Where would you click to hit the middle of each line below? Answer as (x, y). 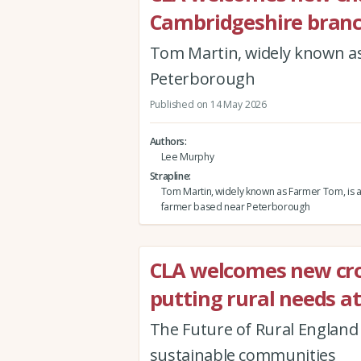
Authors (167, 141)
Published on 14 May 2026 (208, 105)
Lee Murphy (187, 156)
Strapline (169, 176)
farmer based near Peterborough (235, 206)
